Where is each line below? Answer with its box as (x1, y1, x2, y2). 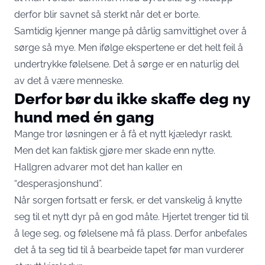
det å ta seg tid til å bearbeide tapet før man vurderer (14, 244, 244, 256)
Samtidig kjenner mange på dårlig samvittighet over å (14, 25, 247, 37)
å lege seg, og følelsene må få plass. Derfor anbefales (14, 228, 247, 239)
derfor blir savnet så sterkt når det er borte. (14, 9, 200, 20)
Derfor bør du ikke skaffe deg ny (14, 89, 250, 108)
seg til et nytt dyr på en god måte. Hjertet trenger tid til (14, 211, 248, 222)
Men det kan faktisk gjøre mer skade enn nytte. (14, 145, 215, 156)
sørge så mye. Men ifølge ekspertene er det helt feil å (14, 42, 243, 53)
